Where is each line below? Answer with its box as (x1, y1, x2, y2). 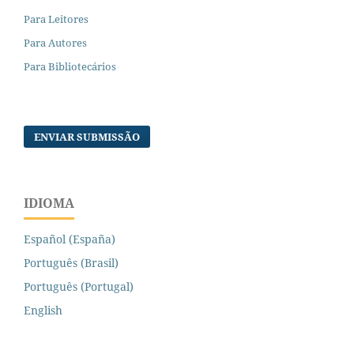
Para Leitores (24, 11, 88, 26)
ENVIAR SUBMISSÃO (34, 129, 141, 144)
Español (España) (24, 231, 115, 247)
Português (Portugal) (24, 278, 134, 294)
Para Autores (24, 35, 87, 50)
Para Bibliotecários (24, 58, 116, 73)
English (24, 302, 62, 318)
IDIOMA (24, 194, 74, 212)
